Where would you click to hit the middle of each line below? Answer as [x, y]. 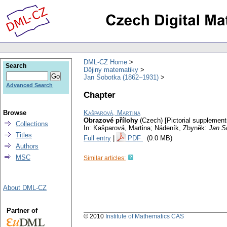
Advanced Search [29, 85]
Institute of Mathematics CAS [145, 217]
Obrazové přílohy [111, 121]
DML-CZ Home [105, 62]
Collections [32, 124]
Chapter [100, 94]
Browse [15, 113]
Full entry [97, 138]
